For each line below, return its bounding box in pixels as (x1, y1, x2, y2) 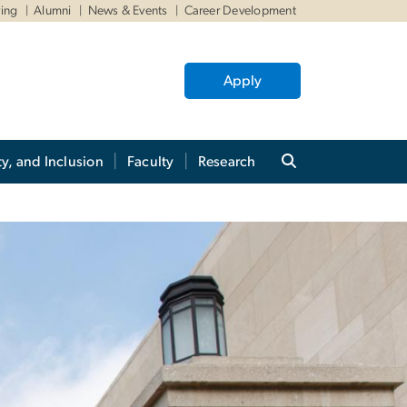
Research (197, 154, 256, 169)
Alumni (34, 5, 72, 17)
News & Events (87, 5, 168, 17)
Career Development (184, 5, 296, 17)
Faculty (126, 154, 174, 169)
